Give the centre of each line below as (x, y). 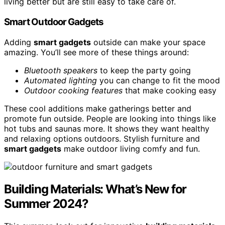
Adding (19, 42)
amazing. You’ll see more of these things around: (96, 52)
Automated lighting (61, 80)
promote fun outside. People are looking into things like (110, 118)
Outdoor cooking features (73, 90)
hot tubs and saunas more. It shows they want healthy (107, 128)
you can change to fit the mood (158, 80)
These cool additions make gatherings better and (98, 108)
